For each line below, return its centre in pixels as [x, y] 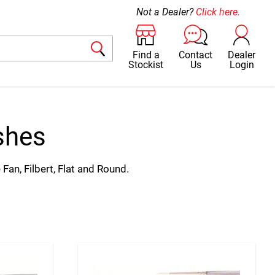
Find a [146, 55]
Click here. [218, 12]
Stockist [146, 64]
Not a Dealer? [166, 12]
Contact [196, 55]
